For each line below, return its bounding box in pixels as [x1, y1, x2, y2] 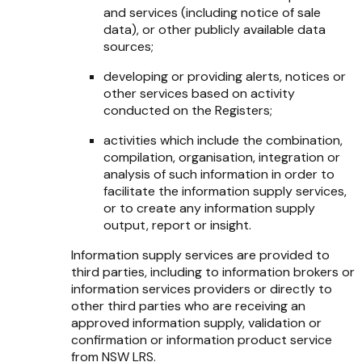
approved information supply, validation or [71, 314, 322, 331]
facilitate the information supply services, [103, 182, 347, 200]
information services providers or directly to [71, 280, 332, 297]
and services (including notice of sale [103, 3, 321, 21]
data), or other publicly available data [103, 20, 326, 38]
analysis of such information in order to [103, 165, 335, 183]
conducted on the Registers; [103, 101, 272, 119]
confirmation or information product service [71, 330, 332, 348]
